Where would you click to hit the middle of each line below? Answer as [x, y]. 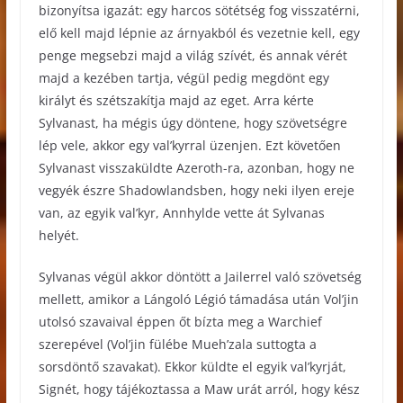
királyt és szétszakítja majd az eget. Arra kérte [176, 101]
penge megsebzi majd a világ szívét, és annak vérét [193, 56]
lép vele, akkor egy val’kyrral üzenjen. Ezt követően [189, 146]
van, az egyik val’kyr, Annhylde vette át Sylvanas [181, 213]
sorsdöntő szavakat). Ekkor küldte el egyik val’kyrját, [192, 367]
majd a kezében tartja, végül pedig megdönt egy [184, 78]
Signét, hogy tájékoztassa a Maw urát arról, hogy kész [199, 390]
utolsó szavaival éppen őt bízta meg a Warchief [180, 322]
